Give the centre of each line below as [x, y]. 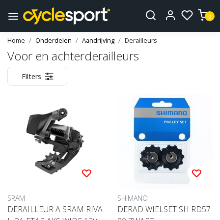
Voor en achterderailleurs [73, 56]
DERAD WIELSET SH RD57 [164, 209]
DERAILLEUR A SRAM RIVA [55, 209]
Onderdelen [54, 41]
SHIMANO [133, 198]
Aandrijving [98, 41]
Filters [31, 77]
